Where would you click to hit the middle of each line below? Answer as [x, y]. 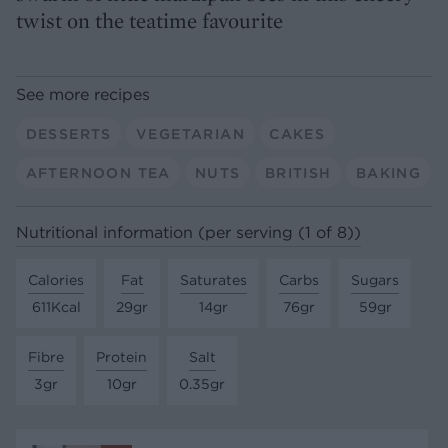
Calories [56, 279]
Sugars [375, 279]
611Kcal [56, 306]
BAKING [388, 172]
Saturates [213, 279]
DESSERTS [68, 133]
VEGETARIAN [190, 133]
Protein [121, 356]
